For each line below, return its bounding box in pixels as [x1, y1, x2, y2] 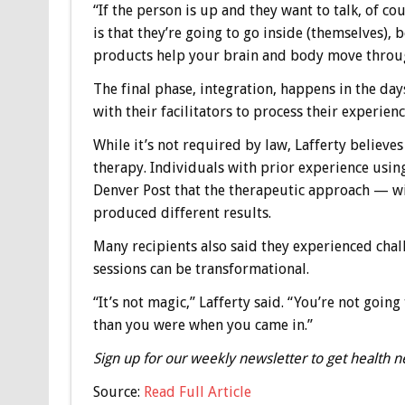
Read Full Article [143, 383, 251, 400]
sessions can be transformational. [92, 260, 309, 278]
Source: [92, 383, 144, 400]
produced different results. [92, 204, 271, 221]
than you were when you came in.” [92, 316, 313, 334]
